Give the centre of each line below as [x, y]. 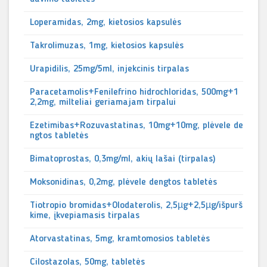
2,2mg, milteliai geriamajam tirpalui [103, 103]
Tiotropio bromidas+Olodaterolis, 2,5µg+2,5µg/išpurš [136, 206]
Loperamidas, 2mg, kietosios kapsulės [105, 23]
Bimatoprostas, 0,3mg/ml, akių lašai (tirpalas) [123, 159]
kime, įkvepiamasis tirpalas [85, 216]
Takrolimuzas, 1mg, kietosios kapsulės [107, 46]
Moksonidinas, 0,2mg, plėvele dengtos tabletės [123, 182]
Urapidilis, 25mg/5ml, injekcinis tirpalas [109, 69]
